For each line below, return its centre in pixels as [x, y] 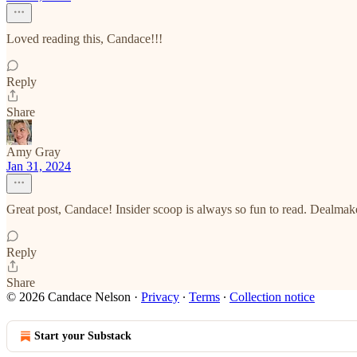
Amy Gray [33, 152]
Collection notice [272, 297]
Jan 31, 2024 [39, 166]
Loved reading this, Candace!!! [84, 39]
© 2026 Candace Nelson [69, 297]
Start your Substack [83, 336]
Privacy [160, 297]
